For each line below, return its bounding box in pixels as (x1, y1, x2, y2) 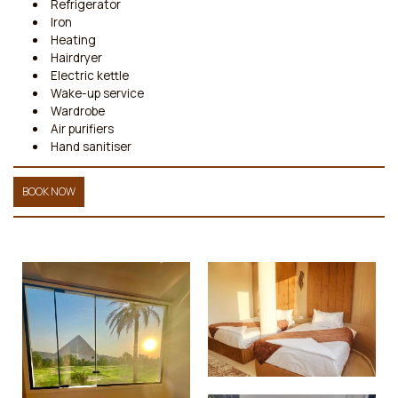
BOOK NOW (22, 183, 76, 199)
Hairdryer (50, 49, 102, 66)
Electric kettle (50, 67, 129, 84)
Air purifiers (50, 120, 114, 137)
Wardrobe (50, 102, 105, 119)
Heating (50, 31, 96, 48)
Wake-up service (50, 84, 144, 101)
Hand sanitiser (50, 138, 131, 155)
